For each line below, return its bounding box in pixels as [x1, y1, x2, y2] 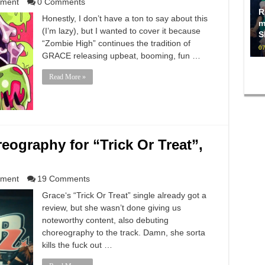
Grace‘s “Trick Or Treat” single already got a [41, 190, 206, 200]
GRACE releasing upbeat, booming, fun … [41, 51, 201, 60]
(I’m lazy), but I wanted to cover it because [41, 26, 201, 35]
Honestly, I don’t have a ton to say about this [41, 14, 208, 23]
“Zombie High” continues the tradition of [41, 38, 190, 48]
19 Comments [37, 174, 90, 183]
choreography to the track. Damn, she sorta [41, 228, 205, 237]
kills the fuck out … [41, 240, 112, 250]
